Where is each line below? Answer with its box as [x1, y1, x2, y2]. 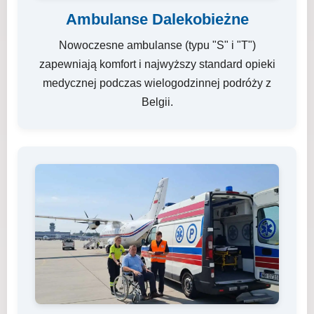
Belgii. [141, 96, 173, 108]
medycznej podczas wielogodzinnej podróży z [43, 77, 271, 89]
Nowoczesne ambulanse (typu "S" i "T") [58, 39, 256, 51]
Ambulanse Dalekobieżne [65, 11, 249, 28]
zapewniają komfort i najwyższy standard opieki [39, 58, 275, 70]
